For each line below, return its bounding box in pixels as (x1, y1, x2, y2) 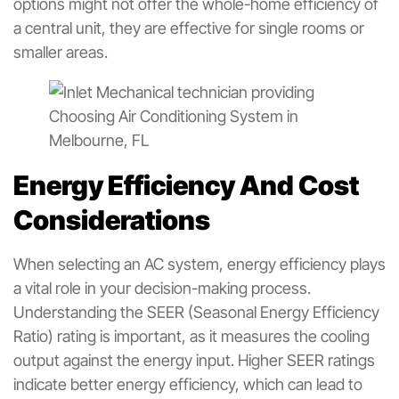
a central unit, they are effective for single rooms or (13, 18, 364, 37)
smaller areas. (13, 42, 108, 61)
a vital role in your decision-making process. (13, 278, 311, 297)
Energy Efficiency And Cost (13, 168, 359, 201)
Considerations (13, 203, 210, 236)
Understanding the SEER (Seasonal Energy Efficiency (13, 302, 379, 322)
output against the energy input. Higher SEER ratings (13, 350, 375, 370)
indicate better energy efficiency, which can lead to (13, 374, 362, 394)
